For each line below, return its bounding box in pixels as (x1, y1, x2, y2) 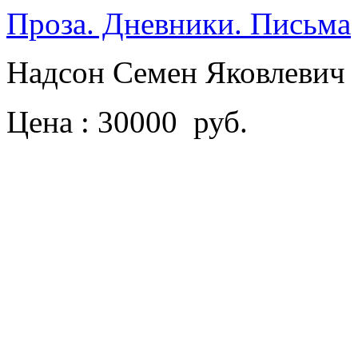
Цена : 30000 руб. (6, 104, 248, 139)
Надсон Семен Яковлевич (6, 54, 353, 89)
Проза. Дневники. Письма (6, 6, 351, 41)
